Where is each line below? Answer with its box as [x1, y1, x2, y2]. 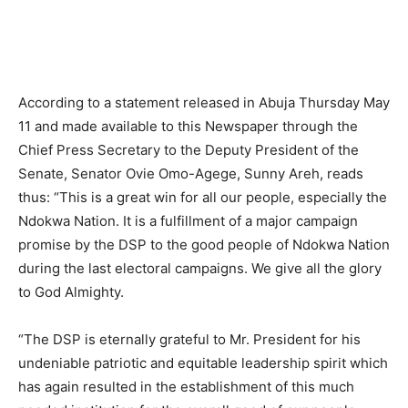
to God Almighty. [18, 282, 124, 301]
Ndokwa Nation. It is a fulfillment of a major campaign [18, 211, 358, 229]
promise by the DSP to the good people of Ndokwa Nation [18, 235, 390, 253]
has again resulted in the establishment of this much [18, 377, 354, 395]
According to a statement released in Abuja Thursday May [18, 93, 390, 111]
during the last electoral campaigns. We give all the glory [18, 259, 382, 277]
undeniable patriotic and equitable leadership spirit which [18, 353, 388, 372]
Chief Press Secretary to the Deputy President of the [18, 140, 359, 158]
